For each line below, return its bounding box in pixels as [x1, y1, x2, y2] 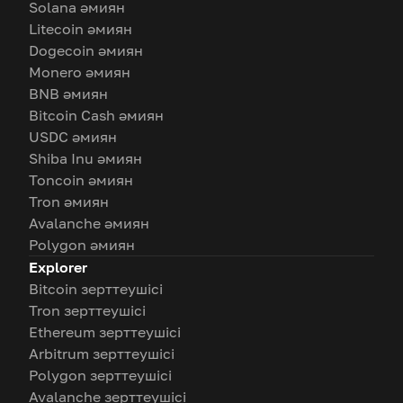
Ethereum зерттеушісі [29, 323, 181, 341]
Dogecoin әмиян [29, 41, 143, 59]
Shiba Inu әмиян [29, 149, 142, 167]
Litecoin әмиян [29, 20, 132, 38]
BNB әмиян [29, 85, 108, 103]
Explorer [29, 258, 87, 276]
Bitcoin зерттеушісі [29, 280, 163, 298]
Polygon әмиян [29, 236, 135, 254]
